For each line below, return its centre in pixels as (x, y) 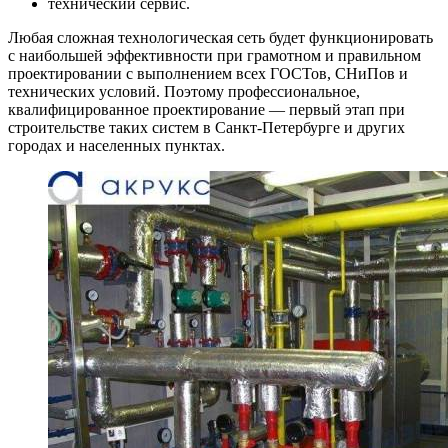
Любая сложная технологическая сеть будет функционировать (220, 38)
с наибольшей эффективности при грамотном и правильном (214, 56)
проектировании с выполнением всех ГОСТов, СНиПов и (208, 74)
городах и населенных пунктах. (116, 146)
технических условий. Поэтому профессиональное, (184, 92)
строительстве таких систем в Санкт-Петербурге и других (206, 128)
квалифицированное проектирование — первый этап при (206, 110)
